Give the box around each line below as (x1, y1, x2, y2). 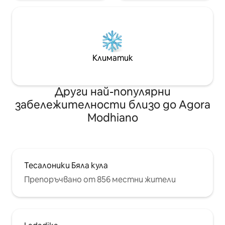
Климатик (92, 52, 133, 63)
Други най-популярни (54, 84, 171, 99)
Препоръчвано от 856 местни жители (24, 174, 176, 185)
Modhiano (87, 110, 138, 125)
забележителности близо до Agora (15, 97, 210, 112)
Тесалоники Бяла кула (24, 160, 108, 171)
